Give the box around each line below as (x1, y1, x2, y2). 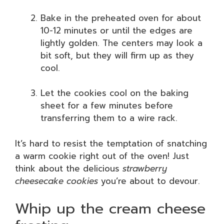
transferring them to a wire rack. (40, 111, 177, 124)
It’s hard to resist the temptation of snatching (15, 136, 207, 150)
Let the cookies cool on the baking (40, 86, 188, 99)
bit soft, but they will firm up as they (40, 48, 194, 62)
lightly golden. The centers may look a (40, 36, 202, 49)
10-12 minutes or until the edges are (40, 23, 192, 37)
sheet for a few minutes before (40, 99, 173, 112)
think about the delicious (15, 161, 122, 175)
